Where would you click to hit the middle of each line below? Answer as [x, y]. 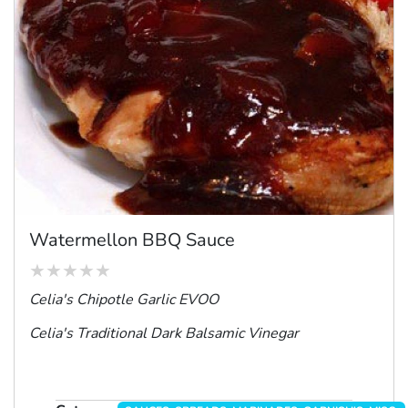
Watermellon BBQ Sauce [132, 240]
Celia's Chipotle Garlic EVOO [124, 299]
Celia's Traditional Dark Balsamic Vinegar [164, 333]
